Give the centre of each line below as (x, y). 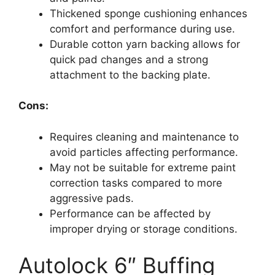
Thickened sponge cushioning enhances (149, 13)
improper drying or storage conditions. (144, 229)
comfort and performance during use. (142, 29)
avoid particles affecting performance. (144, 152)
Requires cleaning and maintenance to (144, 137)
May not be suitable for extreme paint (143, 167)
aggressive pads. (92, 198)
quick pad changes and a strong (129, 59)
